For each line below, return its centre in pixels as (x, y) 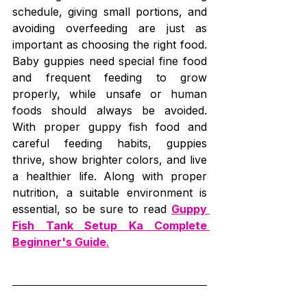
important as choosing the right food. (110, 44)
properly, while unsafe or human (110, 94)
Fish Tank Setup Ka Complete (110, 225)
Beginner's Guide (59, 242)
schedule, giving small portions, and (110, 11)
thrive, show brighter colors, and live (110, 159)
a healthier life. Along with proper (110, 176)
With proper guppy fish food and (110, 126)
